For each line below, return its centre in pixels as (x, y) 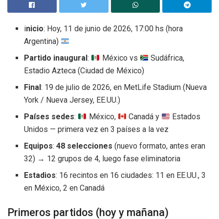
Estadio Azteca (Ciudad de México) (84, 71)
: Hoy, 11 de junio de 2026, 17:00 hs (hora (113, 29)
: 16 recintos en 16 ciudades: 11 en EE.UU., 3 (131, 175)
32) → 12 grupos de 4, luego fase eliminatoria (102, 159)
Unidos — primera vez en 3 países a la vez (97, 130)
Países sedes (49, 117)
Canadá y (144, 117)
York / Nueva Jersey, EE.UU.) (72, 100)
